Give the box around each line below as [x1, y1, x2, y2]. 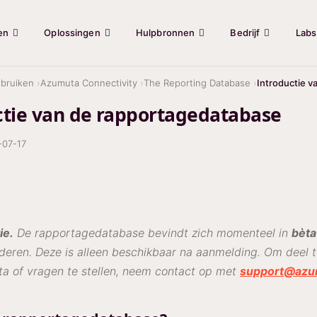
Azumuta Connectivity [40, 77, 137, 88]
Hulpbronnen [135, 27, 195, 38]
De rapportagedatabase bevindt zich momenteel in [13, 226, 292, 240]
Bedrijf [230, 27, 260, 38]
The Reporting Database [144, 77, 250, 88]
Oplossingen [44, 27, 100, 38]
